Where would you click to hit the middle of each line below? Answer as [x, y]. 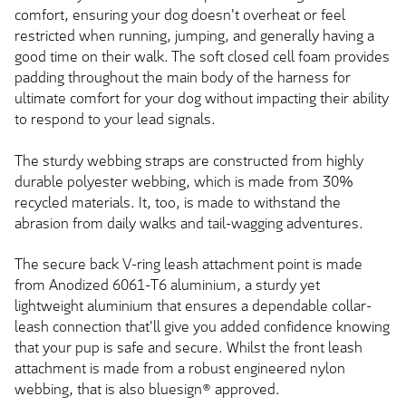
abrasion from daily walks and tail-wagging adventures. [189, 223]
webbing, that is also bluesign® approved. [147, 390]
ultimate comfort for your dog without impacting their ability [202, 99]
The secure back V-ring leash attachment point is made [188, 265]
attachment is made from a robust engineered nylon [180, 369]
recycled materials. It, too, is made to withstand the [178, 202]
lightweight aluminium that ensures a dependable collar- [193, 306]
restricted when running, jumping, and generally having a [194, 36]
